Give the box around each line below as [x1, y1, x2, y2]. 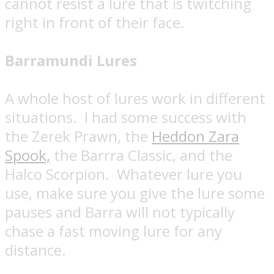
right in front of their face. [5, 12, 185, 33]
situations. [5, 107, 77, 128]
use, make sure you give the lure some [5, 183, 265, 204]
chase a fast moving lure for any [5, 221, 222, 242]
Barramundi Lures [5, 50, 137, 71]
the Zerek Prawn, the [5, 126, 152, 147]
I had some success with [84, 107, 246, 128]
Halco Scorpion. [5, 164, 109, 185]
